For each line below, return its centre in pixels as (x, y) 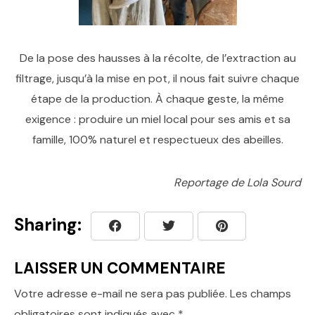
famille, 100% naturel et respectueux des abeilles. (157, 140)
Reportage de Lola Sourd (237, 182)
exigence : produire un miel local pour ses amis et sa (157, 119)
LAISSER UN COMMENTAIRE (120, 268)
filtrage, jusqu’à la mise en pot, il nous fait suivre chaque (157, 78)
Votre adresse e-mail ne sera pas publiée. (121, 294)
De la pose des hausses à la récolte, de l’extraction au (157, 58)
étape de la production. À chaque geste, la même (157, 99)
